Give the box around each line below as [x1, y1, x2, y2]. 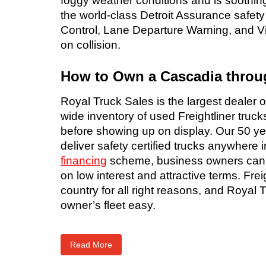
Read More [70, 240, 112, 250]
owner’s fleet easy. [61, 199, 156, 212]
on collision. [61, 38, 121, 51]
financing [61, 154, 107, 167]
